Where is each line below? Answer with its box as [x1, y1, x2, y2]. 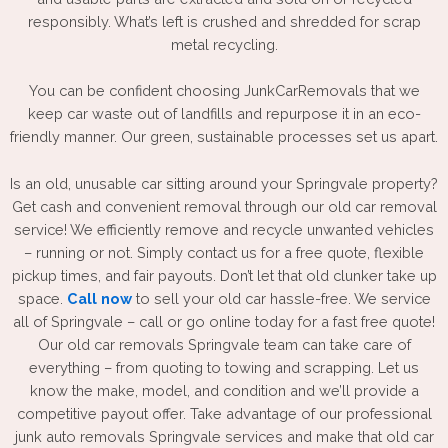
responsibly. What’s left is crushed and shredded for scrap [27, 13, 421, 31]
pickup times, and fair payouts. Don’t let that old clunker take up [11, 266, 437, 284]
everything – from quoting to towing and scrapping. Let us [29, 358, 419, 376]
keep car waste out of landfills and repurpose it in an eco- [27, 105, 421, 123]
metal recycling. [170, 36, 278, 54]
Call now [66, 289, 132, 307]
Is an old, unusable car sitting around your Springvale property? [10, 174, 438, 192]
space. [17, 289, 67, 307]
